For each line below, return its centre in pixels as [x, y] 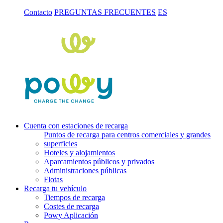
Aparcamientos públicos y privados [99, 161]
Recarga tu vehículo [55, 188]
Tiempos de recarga [74, 197]
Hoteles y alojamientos [79, 152]
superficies [60, 143]
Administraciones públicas [85, 170]
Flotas [53, 179]
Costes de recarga [71, 206]
